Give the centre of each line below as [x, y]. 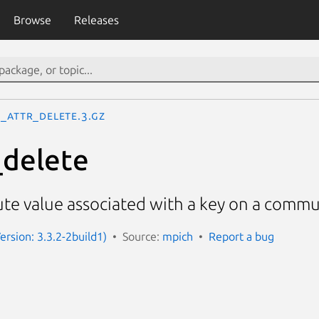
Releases [96, 20]
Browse [32, 20]
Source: [142, 236]
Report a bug [241, 236]
